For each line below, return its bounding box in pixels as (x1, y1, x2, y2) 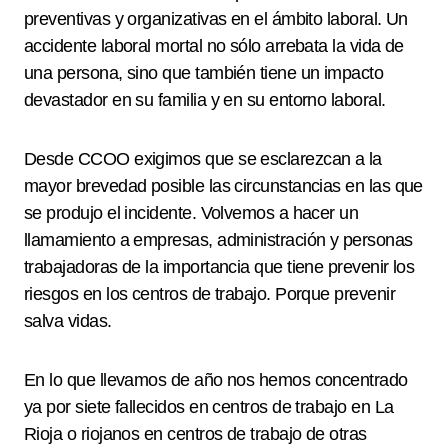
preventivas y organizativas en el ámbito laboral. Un (24, 9, 408, 29)
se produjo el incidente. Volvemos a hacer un (24, 203, 359, 223)
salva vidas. (24, 311, 112, 331)
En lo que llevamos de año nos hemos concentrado (24, 370, 408, 390)
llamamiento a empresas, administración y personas (24, 230, 413, 250)
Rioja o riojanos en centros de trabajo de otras (24, 424, 367, 444)
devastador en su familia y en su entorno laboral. (24, 90, 386, 110)
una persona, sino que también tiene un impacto (24, 63, 384, 83)
